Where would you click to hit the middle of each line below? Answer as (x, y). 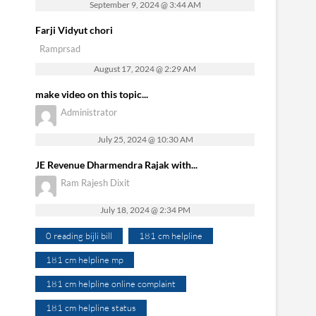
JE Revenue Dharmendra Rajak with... (116, 164)
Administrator (89, 112)
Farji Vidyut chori (74, 30)
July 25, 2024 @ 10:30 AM (145, 139)
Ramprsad (60, 48)
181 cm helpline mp (85, 259)
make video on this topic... (92, 94)
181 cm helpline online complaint (111, 283)
